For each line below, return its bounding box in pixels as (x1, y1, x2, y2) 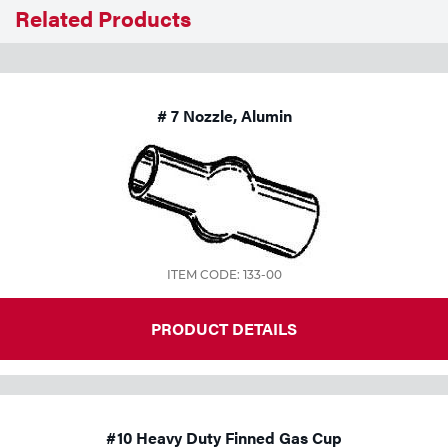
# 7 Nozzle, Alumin (156, 104, 292, 128)
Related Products (15, 2, 191, 34)
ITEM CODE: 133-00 (166, 267, 282, 283)
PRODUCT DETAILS (151, 317, 297, 341)
